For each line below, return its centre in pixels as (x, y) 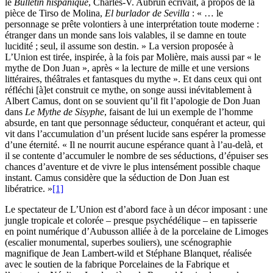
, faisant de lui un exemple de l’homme (179, 112)
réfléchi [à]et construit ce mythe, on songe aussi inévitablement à (128, 90)
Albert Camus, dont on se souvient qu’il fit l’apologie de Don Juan (133, 101)
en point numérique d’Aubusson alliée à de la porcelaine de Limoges (136, 231)
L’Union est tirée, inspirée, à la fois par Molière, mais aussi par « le (133, 57)
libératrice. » (29, 188)
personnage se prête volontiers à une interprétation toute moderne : (132, 24)
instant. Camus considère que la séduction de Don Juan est (117, 177)
